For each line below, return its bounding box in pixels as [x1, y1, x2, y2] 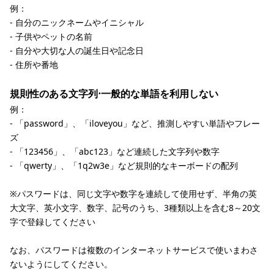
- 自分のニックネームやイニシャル [10, 17, 144, 28]
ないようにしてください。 [10, 258, 113, 270]
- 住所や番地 [10, 59, 58, 70]
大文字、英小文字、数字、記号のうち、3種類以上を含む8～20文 [10, 202, 261, 213]
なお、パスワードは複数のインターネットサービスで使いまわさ [10, 244, 258, 256]
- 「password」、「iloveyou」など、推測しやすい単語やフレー [10, 117, 260, 129]
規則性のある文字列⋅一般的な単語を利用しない [10, 87, 218, 100]
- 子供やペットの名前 [10, 31, 92, 42]
